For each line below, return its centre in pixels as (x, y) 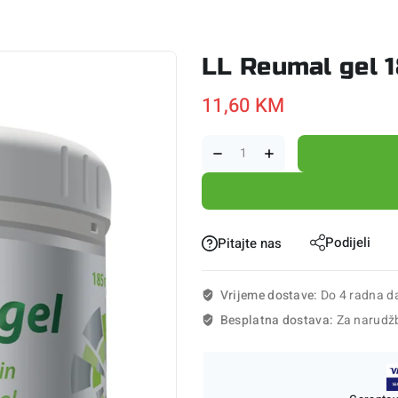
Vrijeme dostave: (270, 296)
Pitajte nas (250, 243)
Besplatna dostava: (278, 321)
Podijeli (348, 242)
